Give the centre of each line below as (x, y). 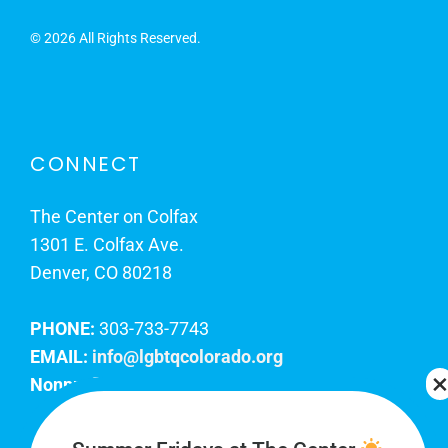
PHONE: (62, 329)
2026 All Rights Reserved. (122, 38)
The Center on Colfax (114, 217)
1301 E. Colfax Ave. (107, 245)
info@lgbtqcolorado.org (187, 357)
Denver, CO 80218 (101, 273)
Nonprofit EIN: (87, 385)
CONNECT (85, 164)
